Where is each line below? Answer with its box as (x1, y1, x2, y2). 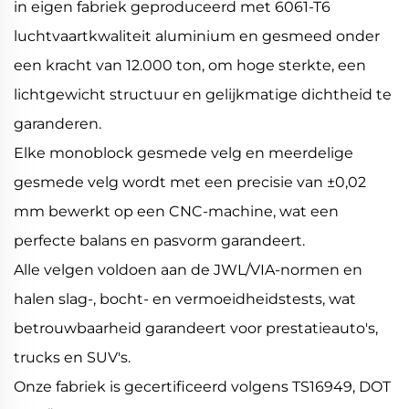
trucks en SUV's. (14, 349, 131, 367)
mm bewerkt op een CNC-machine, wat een (14, 203, 339, 221)
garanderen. (14, 115, 101, 133)
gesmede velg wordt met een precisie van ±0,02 (14, 173, 366, 192)
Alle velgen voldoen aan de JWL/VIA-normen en (14, 261, 362, 279)
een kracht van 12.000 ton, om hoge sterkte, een (14, 57, 366, 75)
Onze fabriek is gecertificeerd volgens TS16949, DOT (14, 378, 391, 396)
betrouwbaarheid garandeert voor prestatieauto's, (14, 320, 378, 338)
